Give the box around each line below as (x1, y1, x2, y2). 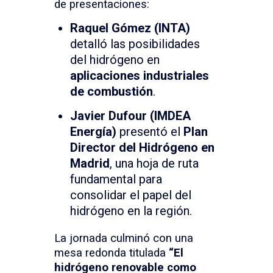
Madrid (70, 155, 110, 171)
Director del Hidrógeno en (70, 140, 214, 155)
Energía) (70, 124, 116, 139)
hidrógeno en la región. (70, 203, 192, 218)
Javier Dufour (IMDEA (70, 108, 191, 123)
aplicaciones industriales (70, 68, 209, 83)
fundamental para (70, 171, 162, 186)
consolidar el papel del (70, 187, 191, 202)
